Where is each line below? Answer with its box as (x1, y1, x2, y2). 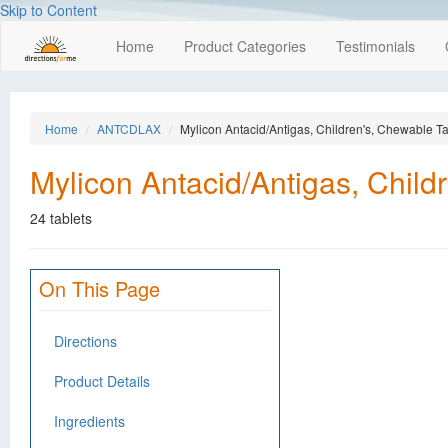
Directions (54, 331, 117, 351)
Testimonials (336, 36, 415, 56)
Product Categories (184, 36, 306, 56)
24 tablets (30, 208, 92, 228)
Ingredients (54, 411, 125, 431)
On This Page (39, 274, 160, 303)
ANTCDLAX (97, 120, 161, 137)
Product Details (54, 371, 150, 391)
